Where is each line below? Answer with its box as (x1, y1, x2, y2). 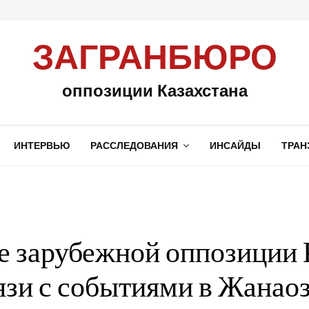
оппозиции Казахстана (61, 79, 248, 101)
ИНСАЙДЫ (209, 139, 261, 152)
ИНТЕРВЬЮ (13, 139, 70, 152)
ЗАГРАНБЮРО (32, 41, 277, 76)
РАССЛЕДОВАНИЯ (90, 139, 178, 152)
